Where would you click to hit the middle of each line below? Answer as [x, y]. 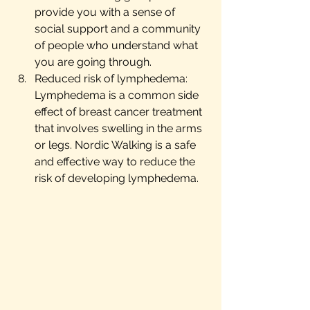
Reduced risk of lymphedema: [112, 79]
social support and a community [119, 29]
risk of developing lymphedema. [117, 178]
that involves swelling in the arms [120, 128]
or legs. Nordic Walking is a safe [117, 145]
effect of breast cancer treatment [120, 112]
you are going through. [93, 62]
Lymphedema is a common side [118, 95]
